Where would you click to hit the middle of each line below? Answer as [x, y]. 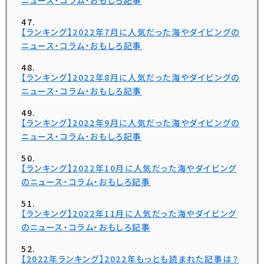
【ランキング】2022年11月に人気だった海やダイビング [129, 214]
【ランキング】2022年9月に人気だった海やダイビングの [130, 123]
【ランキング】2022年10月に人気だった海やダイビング [129, 168]
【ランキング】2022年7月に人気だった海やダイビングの [130, 32]
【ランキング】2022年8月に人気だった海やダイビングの [130, 77]
